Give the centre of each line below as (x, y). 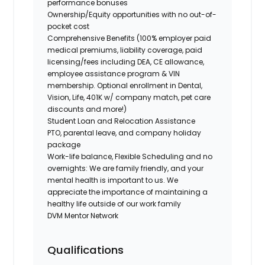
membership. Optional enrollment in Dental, (125, 85)
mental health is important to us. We (113, 180)
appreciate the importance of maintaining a (128, 192)
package (64, 144)
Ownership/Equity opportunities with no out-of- (132, 14)
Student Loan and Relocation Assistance (122, 121)
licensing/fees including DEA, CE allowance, (126, 62)
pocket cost (69, 26)
